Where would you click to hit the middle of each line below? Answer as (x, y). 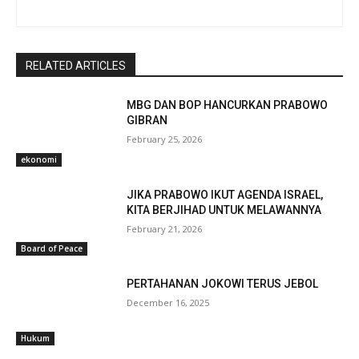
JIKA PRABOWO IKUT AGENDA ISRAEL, (225, 194)
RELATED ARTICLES (76, 66)
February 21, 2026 (165, 228)
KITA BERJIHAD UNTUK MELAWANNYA (224, 210)
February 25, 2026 (165, 139)
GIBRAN (147, 121)
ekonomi (39, 159)
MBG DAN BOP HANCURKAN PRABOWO (228, 105)
